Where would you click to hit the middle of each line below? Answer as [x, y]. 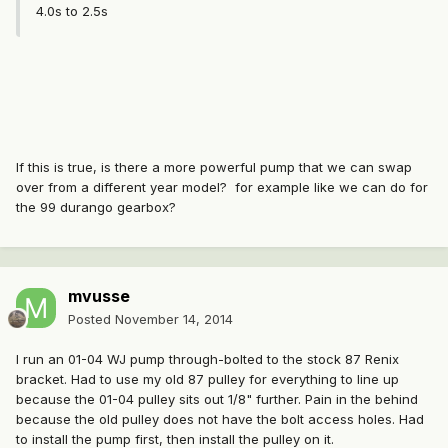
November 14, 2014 [174, 319]
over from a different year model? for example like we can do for [222, 187]
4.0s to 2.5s [72, 11]
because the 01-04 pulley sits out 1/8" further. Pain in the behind [217, 399]
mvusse [99, 296]
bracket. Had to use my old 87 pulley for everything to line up [207, 379]
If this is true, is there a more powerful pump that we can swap [214, 167]
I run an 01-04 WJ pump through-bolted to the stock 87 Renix [207, 359]
